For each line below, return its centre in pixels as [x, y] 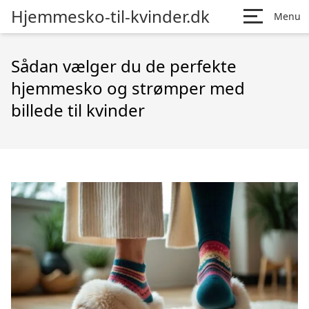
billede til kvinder [78, 110]
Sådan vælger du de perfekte [124, 66]
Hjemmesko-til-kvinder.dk [110, 16]
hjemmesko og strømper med [128, 88]
